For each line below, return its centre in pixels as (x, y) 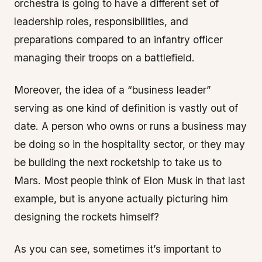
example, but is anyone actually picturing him (121, 199)
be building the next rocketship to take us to (118, 162)
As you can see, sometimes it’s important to (118, 249)
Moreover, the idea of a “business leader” (113, 90)
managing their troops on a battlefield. (104, 58)
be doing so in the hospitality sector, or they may (130, 144)
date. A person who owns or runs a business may (130, 126)
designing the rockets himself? (87, 217)
